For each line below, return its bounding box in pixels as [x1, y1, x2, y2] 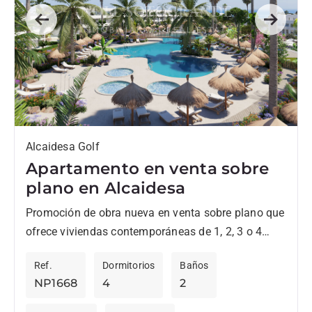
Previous [40, 21, 83, 35]
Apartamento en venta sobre [26, 157, 270, 178]
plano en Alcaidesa [26, 177, 186, 198]
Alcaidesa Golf [26, 139, 100, 153]
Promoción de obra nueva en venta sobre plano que [26, 205, 285, 219]
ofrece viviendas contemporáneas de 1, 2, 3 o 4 [26, 224, 263, 238]
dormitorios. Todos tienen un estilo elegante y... [26, 243, 263, 257]
